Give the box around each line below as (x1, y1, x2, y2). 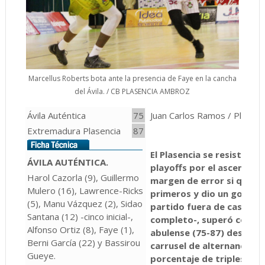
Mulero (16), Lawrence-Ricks (27, 184, 143, 196)
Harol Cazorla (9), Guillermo (27, 171, 139, 183)
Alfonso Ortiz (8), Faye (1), (27, 223, 134, 235)
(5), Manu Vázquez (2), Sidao (27, 197, 143, 209)
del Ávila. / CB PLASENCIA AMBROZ (75, 86, 190, 97)
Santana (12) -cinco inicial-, (27, 210, 133, 222)
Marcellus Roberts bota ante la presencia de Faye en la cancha (28, 73, 237, 84)
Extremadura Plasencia (27, 124, 121, 137)
